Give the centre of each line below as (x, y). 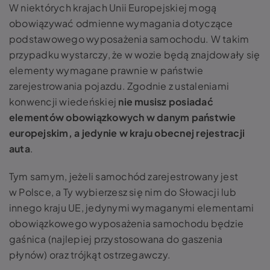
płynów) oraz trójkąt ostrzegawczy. (90, 255)
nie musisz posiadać (166, 102)
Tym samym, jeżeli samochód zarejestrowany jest (124, 176)
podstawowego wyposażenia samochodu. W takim (129, 39)
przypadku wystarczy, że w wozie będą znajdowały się (135, 55)
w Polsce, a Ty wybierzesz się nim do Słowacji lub (123, 192)
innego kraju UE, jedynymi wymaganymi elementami (132, 208)
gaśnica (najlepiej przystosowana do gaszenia (116, 239)
